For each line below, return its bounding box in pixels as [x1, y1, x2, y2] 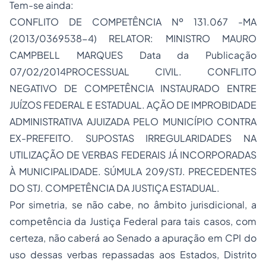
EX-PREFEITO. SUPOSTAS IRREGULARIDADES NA [9, 132, 256, 144]
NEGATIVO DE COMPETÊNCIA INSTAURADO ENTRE [9, 82, 256, 94]
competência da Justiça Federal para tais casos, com [9, 215, 256, 227]
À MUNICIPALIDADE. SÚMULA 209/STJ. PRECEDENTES [9, 165, 256, 178]
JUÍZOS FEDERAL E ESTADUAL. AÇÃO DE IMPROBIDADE [9, 99, 256, 111]
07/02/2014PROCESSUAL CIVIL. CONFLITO [9, 65, 256, 78]
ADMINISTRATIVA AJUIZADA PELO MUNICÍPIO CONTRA [9, 115, 256, 128]
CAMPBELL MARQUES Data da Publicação [9, 49, 256, 61]
